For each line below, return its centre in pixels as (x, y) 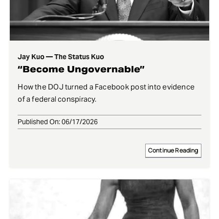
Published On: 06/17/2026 (58, 122)
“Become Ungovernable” (81, 69)
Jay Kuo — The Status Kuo (61, 57)
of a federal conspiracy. (57, 99)
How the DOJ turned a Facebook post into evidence (106, 87)
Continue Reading (173, 151)
